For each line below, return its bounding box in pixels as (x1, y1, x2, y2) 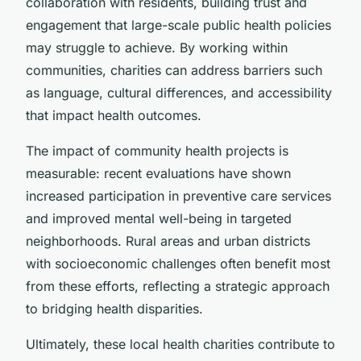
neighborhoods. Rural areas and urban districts (26, 232, 310, 249)
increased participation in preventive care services (26, 187, 331, 204)
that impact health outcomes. (26, 106, 201, 123)
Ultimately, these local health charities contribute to (26, 335, 335, 352)
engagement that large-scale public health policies (26, 16, 331, 33)
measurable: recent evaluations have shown (26, 164, 291, 181)
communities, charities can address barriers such (26, 61, 322, 78)
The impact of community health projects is (26, 142, 288, 159)
